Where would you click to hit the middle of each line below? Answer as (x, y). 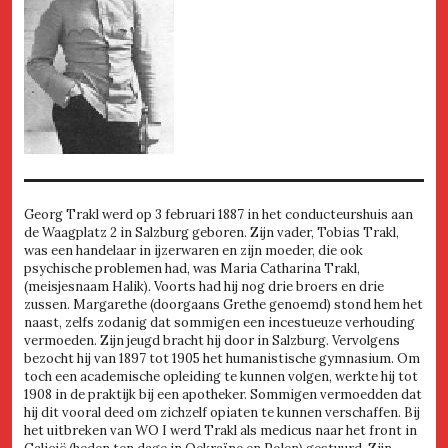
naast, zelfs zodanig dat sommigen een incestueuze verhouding (219, 322)
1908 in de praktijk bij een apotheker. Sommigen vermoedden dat (223, 394)
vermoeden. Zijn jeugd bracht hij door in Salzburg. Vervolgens (212, 340)
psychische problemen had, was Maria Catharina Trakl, (192, 268)
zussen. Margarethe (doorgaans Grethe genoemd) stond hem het (223, 304)
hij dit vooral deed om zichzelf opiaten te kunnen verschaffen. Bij (222, 412)
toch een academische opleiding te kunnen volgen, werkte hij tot (221, 376)
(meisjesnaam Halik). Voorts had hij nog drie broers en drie (204, 286)
